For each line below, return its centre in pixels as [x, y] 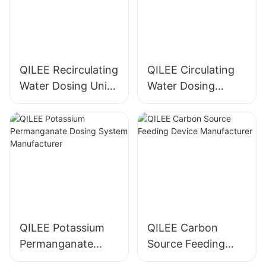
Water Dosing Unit [65, 85]
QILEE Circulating [191, 69]
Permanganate [56, 244]
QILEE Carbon [182, 228]
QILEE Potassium [62, 228]
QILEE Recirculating [69, 69]
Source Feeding [186, 244]
